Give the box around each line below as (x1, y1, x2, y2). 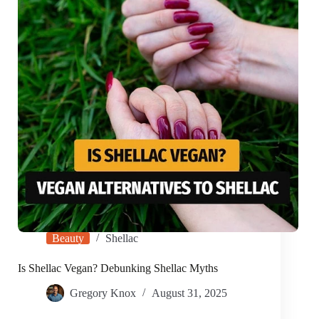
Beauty (52, 232, 84, 245)
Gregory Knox (70, 287, 136, 300)
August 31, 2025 (152, 287, 227, 300)
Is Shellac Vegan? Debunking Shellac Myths (18, 262, 218, 275)
